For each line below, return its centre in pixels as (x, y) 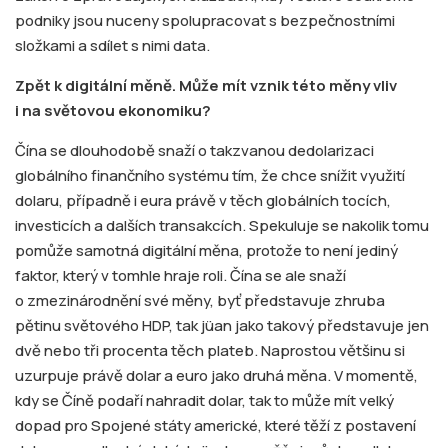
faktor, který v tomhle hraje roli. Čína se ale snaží (180, 276)
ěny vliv (370, 86)
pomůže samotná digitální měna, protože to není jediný (206, 251)
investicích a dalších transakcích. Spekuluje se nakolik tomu (222, 226)
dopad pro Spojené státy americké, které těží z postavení (215, 426)
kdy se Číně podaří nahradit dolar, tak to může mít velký (204, 401)
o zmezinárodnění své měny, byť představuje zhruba (200, 301)
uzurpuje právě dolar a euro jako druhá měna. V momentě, (216, 376)
